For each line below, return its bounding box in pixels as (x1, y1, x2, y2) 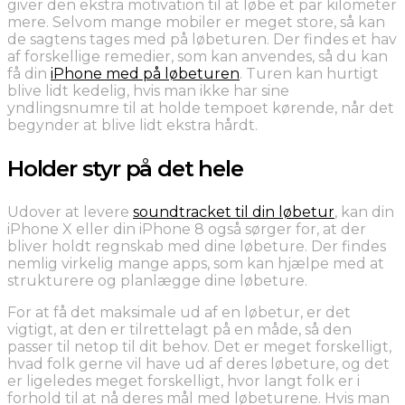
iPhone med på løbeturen (51, 64, 240, 82)
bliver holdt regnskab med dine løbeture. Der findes (7, 237, 386, 255)
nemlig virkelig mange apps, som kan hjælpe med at (7, 254, 384, 272)
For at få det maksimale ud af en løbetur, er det (7, 303, 351, 321)
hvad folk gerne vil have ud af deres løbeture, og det (7, 354, 390, 372)
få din (7, 64, 51, 82)
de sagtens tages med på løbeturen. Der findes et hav (7, 30, 397, 48)
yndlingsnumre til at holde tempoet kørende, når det (7, 99, 394, 117)
